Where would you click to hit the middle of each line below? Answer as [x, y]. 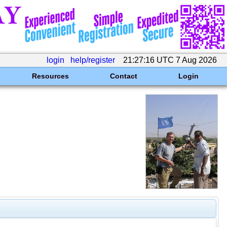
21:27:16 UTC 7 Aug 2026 [170, 60]
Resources [50, 76]
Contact [123, 76]
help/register [93, 60]
